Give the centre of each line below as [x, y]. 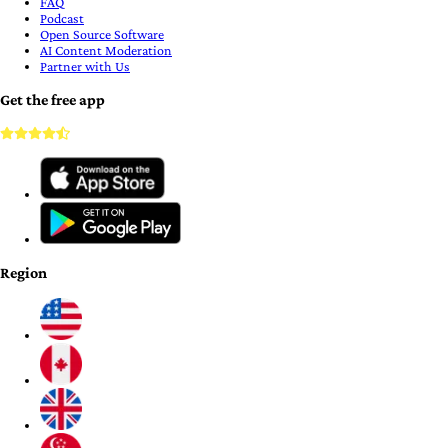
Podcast [62, 17]
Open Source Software [102, 33]
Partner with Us [85, 65]
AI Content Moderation [106, 49]
